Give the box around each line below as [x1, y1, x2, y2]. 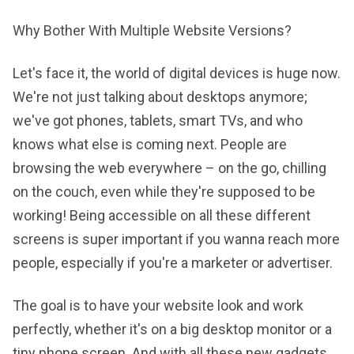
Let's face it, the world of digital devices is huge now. [13, 65, 341, 81]
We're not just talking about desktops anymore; [13, 88, 307, 105]
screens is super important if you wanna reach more [13, 231, 340, 247]
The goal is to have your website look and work [13, 297, 303, 314]
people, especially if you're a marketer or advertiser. [13, 254, 333, 271]
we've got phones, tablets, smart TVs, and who [13, 112, 303, 129]
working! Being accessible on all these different [13, 207, 311, 224]
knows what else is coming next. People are [13, 136, 287, 153]
